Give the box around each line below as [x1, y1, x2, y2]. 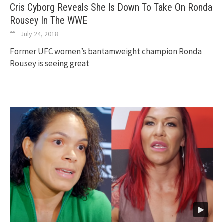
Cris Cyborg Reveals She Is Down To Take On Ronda [10, 1, 212, 13]
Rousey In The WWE [10, 14, 87, 26]
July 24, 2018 [20, 29, 58, 38]
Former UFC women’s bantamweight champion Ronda [10, 45, 202, 57]
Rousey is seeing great [10, 57, 89, 69]
